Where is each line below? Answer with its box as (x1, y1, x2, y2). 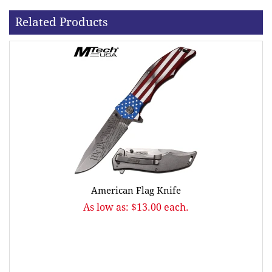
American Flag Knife (91, 185, 181, 196)
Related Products (15, 15, 108, 29)
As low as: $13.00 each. (83, 201, 189, 213)
